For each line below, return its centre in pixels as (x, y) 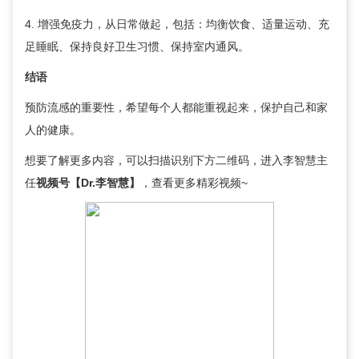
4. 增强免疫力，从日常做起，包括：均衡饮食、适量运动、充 (177, 24)
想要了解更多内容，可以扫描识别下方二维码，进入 (154, 160)
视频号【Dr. (66, 183)
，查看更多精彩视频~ (194, 183)
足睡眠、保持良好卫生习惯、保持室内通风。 (137, 46)
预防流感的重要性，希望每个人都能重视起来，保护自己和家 (176, 107)
